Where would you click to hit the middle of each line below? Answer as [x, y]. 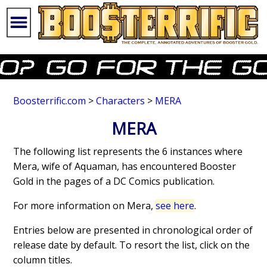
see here [175, 206]
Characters [121, 101]
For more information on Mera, [85, 206]
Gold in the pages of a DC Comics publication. [114, 181]
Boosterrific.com [50, 101]
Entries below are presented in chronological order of [133, 230]
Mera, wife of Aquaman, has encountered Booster [125, 167]
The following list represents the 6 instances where [128, 152]
